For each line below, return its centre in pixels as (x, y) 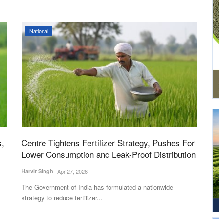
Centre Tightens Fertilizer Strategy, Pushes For (108, 143)
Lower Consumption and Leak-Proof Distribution (109, 154)
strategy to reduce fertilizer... (62, 198)
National (39, 31)
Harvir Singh (37, 171)
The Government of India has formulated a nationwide (97, 187)
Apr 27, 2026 (72, 171)
